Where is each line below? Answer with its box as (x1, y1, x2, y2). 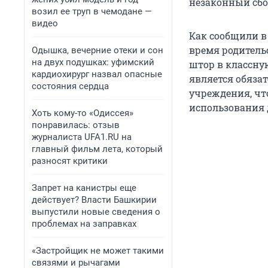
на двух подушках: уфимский (32, 57, 154, 68)
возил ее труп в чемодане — (32, 6, 152, 17)
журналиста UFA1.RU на (32, 132, 132, 142)
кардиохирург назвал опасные (32, 69, 162, 80)
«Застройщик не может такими (32, 245, 164, 256)
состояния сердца (32, 81, 109, 92)
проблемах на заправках (32, 218, 136, 229)
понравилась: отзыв (32, 120, 120, 130)
